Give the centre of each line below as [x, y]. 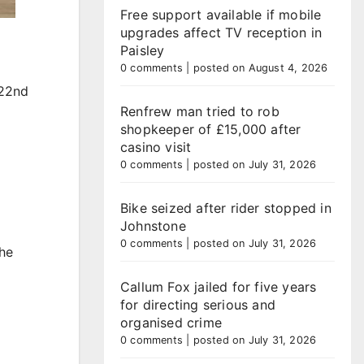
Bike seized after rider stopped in [226, 208]
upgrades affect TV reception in [221, 32]
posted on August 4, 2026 [260, 68]
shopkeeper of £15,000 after [211, 129]
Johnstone [153, 226]
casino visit [156, 147]
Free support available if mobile [221, 15]
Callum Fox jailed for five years [219, 287]
